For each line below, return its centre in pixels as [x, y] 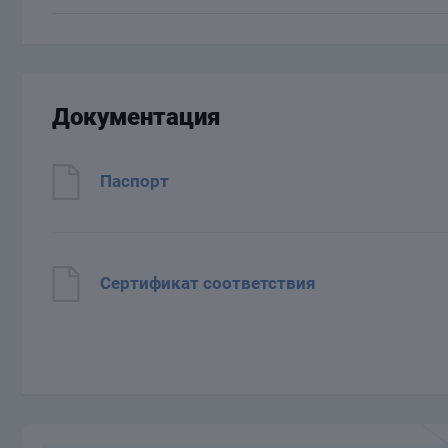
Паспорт [134, 181]
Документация [136, 117]
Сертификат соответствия [208, 283]
